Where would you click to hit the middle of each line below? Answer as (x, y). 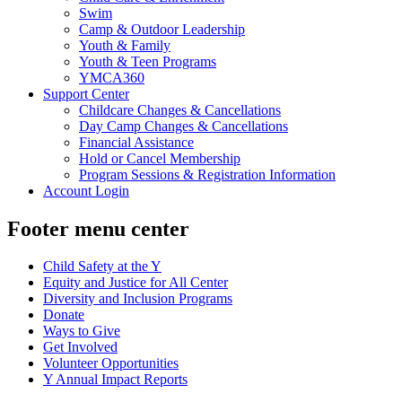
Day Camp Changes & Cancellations (184, 126)
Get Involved (80, 347)
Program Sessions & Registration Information (207, 174)
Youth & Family (125, 45)
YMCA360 (112, 77)
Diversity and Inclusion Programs (138, 299)
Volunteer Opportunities (111, 363)
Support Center (86, 93)
